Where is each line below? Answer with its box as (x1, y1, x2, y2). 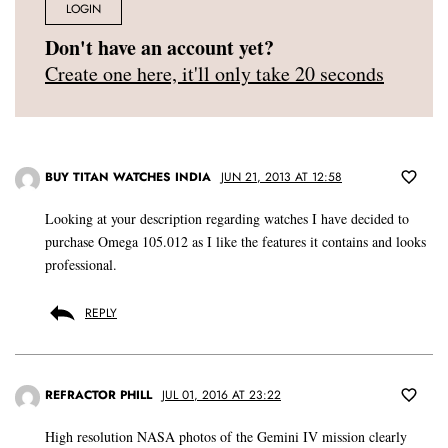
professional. (45, 255, 117, 275)
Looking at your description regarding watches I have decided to (45, 209, 409, 229)
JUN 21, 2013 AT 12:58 (221, 168, 342, 187)
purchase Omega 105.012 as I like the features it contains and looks (45, 232, 426, 252)
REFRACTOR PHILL (45, 386, 152, 405)
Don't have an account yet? (45, 33, 274, 63)
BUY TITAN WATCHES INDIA (45, 168, 211, 187)
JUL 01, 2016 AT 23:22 (162, 386, 281, 405)
